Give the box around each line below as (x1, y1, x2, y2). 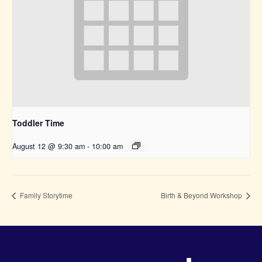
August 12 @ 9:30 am (12, 140, 85, 151)
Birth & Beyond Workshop (161, 189, 244, 200)
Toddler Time (12, 116, 64, 129)
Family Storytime (18, 189, 73, 200)
